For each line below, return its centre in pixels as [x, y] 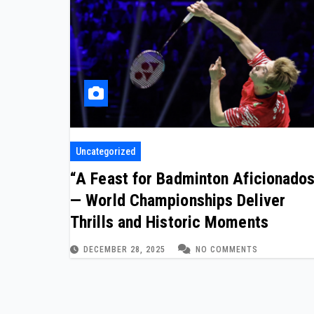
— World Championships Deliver [178, 201]
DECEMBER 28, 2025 [126, 250]
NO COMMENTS [227, 250]
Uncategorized [105, 152]
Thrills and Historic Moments [169, 223]
